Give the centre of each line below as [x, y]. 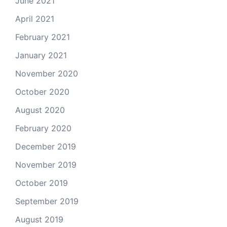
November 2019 [46, 165]
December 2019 [46, 146]
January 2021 [41, 55]
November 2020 [47, 73]
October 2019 [42, 183]
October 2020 [42, 92]
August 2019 [39, 219]
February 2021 [43, 37]
